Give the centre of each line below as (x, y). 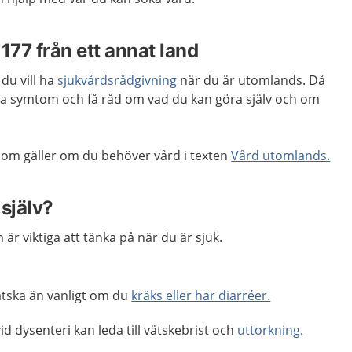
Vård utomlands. (281, 156)
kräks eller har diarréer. (201, 295)
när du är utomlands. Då (251, 80)
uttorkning (269, 330)
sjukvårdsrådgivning (117, 80)
